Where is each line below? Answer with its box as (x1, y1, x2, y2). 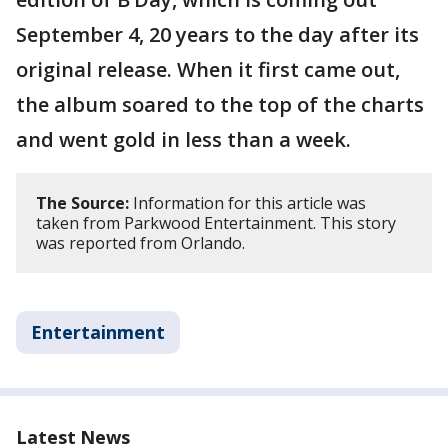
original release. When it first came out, (16, 56, 400, 84)
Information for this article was (129, 192, 366, 215)
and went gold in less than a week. (16, 126, 356, 154)
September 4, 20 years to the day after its (16, 21, 419, 49)
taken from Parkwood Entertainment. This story (36, 212, 396, 235)
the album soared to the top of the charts (16, 91, 424, 119)
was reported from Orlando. (36, 232, 245, 255)
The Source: (36, 192, 129, 215)
